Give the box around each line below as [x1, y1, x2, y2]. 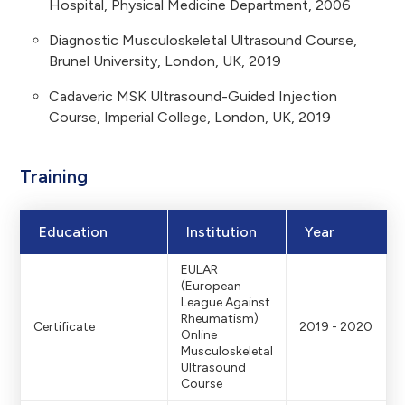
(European [181, 278, 241, 295]
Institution [186, 223, 257, 241]
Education [39, 223, 108, 241]
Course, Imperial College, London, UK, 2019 [49, 108, 331, 127]
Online [181, 327, 217, 344]
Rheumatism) [181, 311, 259, 327]
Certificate [33, 319, 95, 335]
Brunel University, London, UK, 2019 [49, 52, 281, 71]
